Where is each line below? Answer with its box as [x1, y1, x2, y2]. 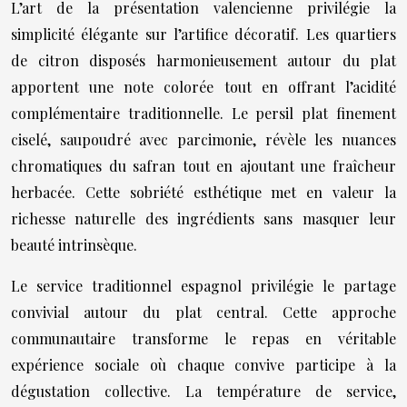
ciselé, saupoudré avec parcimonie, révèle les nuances [11, 130, 396, 149]
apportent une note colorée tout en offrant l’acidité [11, 77, 396, 96]
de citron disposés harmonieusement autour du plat [11, 51, 396, 70]
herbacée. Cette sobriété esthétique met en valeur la [11, 183, 396, 202]
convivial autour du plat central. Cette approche [11, 303, 396, 322]
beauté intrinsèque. [11, 235, 137, 254]
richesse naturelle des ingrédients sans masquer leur [11, 209, 396, 228]
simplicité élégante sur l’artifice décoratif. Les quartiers [11, 25, 396, 44]
